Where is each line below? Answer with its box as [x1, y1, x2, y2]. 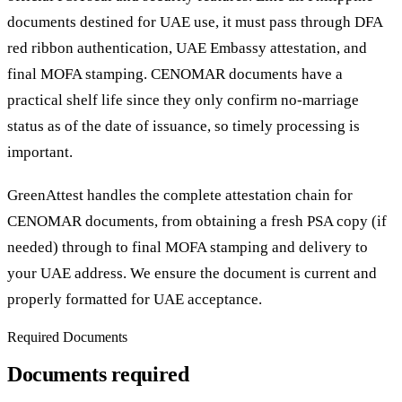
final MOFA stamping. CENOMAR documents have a [7, 66, 343, 83]
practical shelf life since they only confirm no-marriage [7, 92, 359, 109]
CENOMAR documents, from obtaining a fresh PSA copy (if [7, 212, 387, 230]
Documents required [7, 363, 189, 387]
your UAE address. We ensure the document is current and [7, 264, 377, 282]
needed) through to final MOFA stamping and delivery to [7, 238, 368, 256]
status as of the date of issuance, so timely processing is [7, 118, 360, 135]
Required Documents [7, 328, 127, 345]
